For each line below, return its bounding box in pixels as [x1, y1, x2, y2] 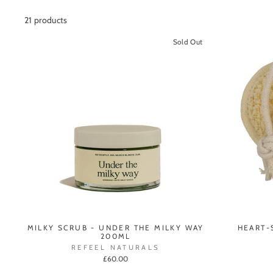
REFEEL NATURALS [71, 243, 160, 252]
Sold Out [172, 38, 203, 47]
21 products [24, 15, 68, 26]
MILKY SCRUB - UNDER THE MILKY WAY [27, 222, 204, 232]
